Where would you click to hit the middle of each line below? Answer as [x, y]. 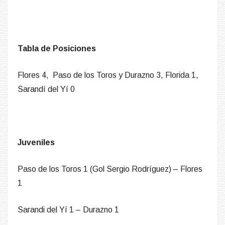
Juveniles [36, 143]
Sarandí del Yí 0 [47, 89]
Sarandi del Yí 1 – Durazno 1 [68, 210]
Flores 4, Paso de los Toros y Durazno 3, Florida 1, [108, 75]
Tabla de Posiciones [57, 49]
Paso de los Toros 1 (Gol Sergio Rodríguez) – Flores [110, 169]
